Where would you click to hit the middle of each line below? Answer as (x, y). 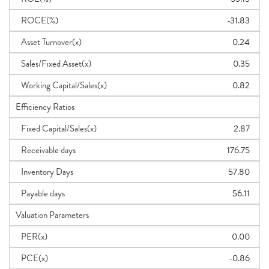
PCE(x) (32, 258)
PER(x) (32, 237)
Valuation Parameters (52, 215)
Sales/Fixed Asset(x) (53, 64)
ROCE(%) (37, 20)
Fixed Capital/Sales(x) (56, 128)
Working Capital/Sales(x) (61, 85)
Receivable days (46, 150)
